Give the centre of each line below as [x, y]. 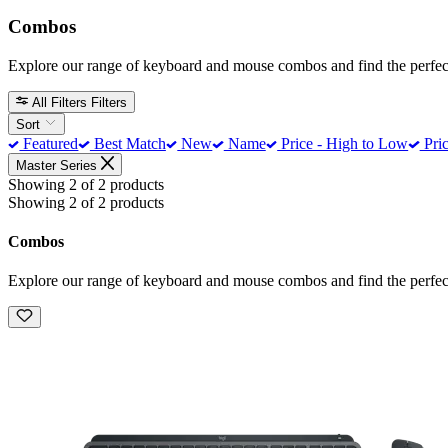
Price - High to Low [343, 144]
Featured [49, 144]
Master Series [56, 165]
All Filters [60, 102]
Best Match [127, 144]
